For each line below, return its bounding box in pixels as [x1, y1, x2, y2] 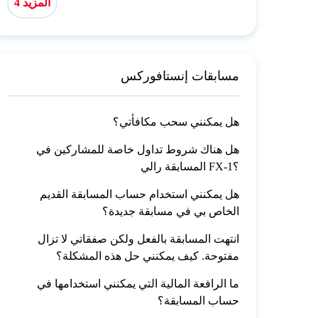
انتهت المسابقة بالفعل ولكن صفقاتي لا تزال [38, 233, 240, 246]
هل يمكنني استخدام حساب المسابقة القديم [40, 188, 240, 201]
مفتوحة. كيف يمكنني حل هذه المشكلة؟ [56, 250, 240, 263]
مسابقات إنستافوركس [121, 69, 240, 84]
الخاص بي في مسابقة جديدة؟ [102, 205, 240, 218]
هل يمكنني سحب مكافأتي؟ [113, 116, 240, 128]
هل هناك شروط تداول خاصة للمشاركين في [36, 143, 240, 156]
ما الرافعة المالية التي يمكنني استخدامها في [37, 278, 240, 290]
